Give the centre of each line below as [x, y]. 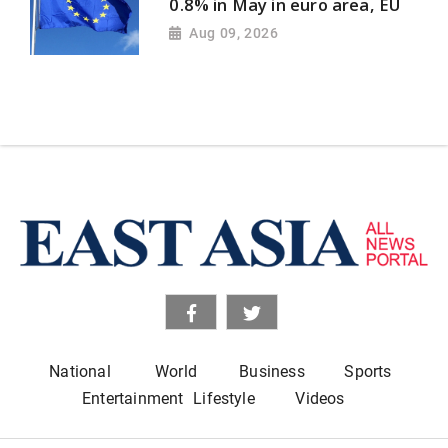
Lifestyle [224, 399]
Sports [368, 372]
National [80, 372]
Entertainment [133, 399]
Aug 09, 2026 [234, 33]
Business [272, 372]
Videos [320, 399]
